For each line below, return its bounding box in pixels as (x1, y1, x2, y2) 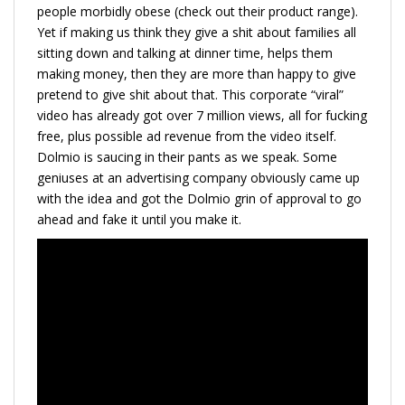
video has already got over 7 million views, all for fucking (37, 106, 367, 124)
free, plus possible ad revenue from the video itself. (37, 127, 336, 145)
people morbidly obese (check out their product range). (37, 2, 358, 20)
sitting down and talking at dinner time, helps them (37, 43, 333, 61)
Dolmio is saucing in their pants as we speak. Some (37, 147, 337, 165)
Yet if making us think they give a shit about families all (37, 23, 356, 41)
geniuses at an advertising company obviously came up (37, 168, 360, 186)
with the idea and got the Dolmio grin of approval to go (37, 189, 362, 207)
